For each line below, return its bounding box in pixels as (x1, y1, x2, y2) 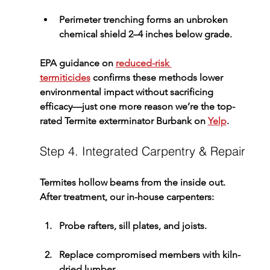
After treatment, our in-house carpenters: (39, 190, 214, 202)
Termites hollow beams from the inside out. (39, 176, 228, 188)
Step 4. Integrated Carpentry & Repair (39, 143, 245, 159)
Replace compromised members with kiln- (58, 248, 240, 260)
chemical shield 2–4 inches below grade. (58, 28, 232, 40)
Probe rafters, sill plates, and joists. (58, 219, 207, 231)
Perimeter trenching (58, 13, 144, 25)
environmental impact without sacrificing (39, 86, 216, 98)
